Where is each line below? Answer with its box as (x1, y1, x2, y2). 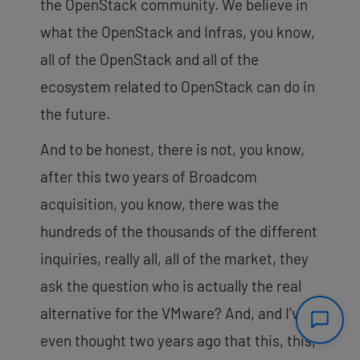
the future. (40, 104, 110, 123)
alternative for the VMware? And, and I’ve (40, 303, 307, 322)
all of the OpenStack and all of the (40, 49, 259, 68)
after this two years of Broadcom (40, 166, 257, 186)
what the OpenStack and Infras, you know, (40, 22, 315, 41)
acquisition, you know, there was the (40, 194, 279, 213)
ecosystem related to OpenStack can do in (40, 76, 315, 96)
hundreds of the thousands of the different (40, 221, 317, 240)
